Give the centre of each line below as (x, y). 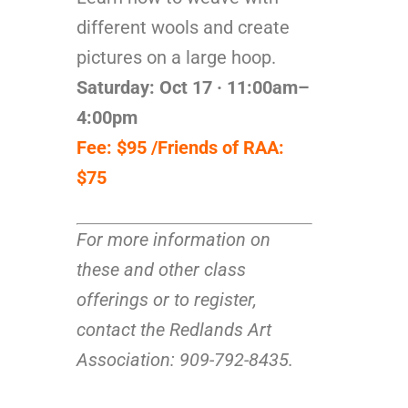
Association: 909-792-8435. (185, 359)
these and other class (161, 269)
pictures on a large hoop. (176, 57)
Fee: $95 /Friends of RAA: (180, 147)
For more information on (173, 239)
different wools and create (183, 27)
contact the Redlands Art (174, 329)
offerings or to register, (167, 299)
